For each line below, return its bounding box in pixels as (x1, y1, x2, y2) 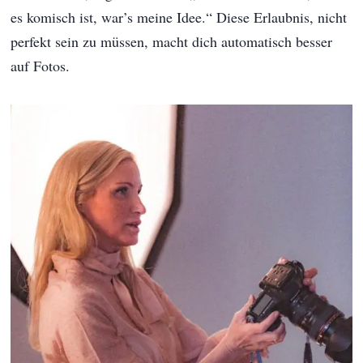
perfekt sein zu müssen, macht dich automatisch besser (11, 32, 333, 52)
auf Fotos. (11, 56, 70, 76)
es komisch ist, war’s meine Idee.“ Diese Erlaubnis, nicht (11, 7, 348, 28)
